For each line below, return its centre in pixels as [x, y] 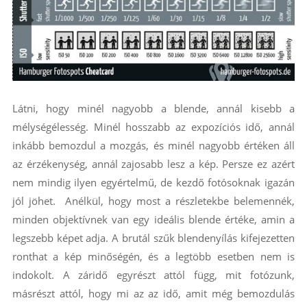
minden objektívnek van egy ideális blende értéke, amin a [153, 220]
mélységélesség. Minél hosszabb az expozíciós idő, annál [153, 127]
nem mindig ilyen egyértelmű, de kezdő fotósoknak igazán [153, 183]
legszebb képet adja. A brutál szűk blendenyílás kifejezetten [153, 238]
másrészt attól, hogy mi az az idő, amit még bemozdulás [153, 294]
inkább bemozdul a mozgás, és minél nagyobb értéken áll [153, 146]
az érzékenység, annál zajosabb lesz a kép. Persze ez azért [153, 164]
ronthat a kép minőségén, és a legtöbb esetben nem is [153, 257]
